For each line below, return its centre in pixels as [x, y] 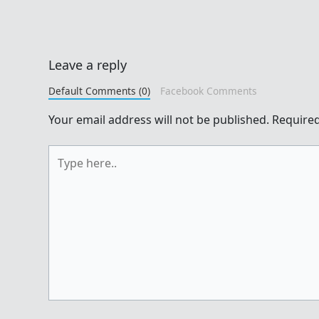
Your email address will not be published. [159, 119]
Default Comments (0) [99, 90]
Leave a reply [88, 64]
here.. [63, 170]
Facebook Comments [208, 90]
